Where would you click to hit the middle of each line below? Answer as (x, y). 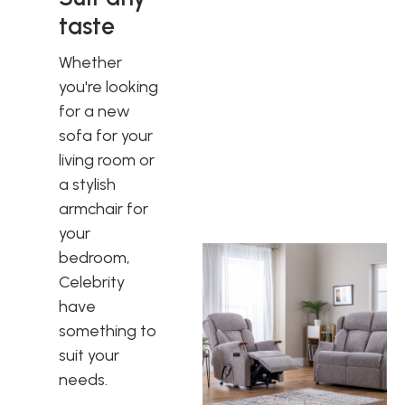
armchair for (104, 208)
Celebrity (92, 282)
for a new (94, 111)
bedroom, (94, 257)
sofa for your (106, 135)
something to (108, 330)
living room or (107, 160)
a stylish (87, 184)
